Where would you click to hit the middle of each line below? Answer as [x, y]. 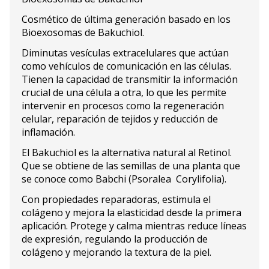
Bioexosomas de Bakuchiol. [83, 33]
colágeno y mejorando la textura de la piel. [116, 252]
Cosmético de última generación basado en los [126, 20]
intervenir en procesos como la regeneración [123, 106]
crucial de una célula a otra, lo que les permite [124, 93]
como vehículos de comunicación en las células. [126, 66]
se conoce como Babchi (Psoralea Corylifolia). [124, 179]
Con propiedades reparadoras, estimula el [116, 200]
